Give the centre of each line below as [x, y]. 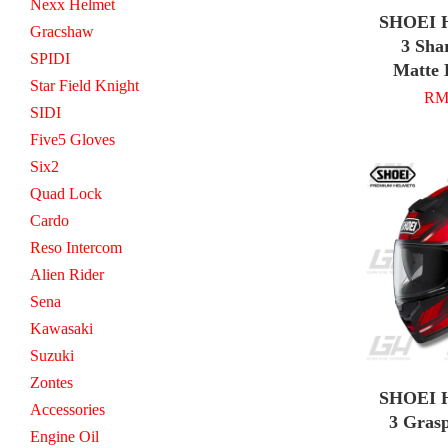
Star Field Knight [84, 85]
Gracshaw [62, 31]
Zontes [51, 382]
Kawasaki [61, 328]
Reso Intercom [76, 247]
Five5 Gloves [72, 139]
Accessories [67, 409]
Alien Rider [67, 274]
